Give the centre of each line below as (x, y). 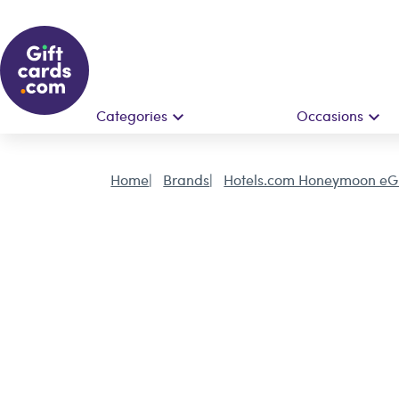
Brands (187, 179)
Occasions (330, 115)
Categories (131, 115)
